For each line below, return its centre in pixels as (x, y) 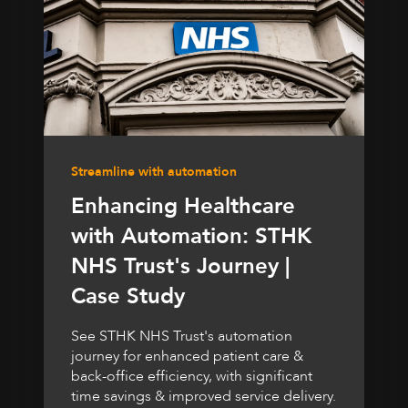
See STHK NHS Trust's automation (182, 337)
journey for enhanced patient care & (187, 357)
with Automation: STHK (191, 237)
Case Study (128, 297)
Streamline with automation (154, 172)
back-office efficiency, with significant (192, 377)
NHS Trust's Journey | (180, 267)
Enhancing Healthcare (183, 207)
